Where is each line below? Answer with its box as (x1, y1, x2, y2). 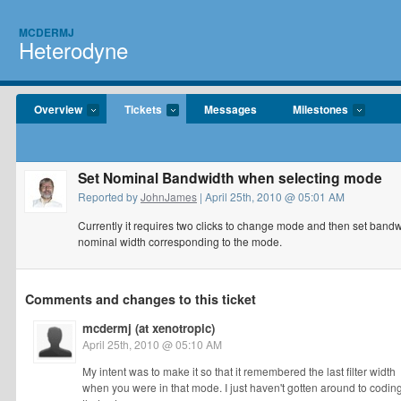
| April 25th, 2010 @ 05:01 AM (197, 189, 345, 204)
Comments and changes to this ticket (25, 290, 256, 308)
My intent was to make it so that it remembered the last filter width (82, 363, 396, 379)
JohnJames (141, 189, 197, 204)
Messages (204, 101, 257, 117)
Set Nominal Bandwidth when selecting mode (78, 167, 382, 188)
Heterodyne (19, 34, 128, 65)
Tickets (124, 101, 162, 117)
